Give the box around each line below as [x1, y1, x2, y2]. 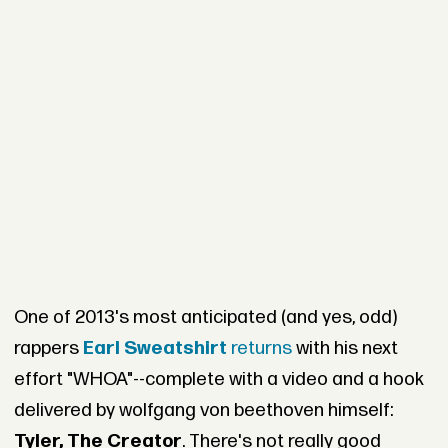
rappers [13, 337, 83, 361]
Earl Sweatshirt [82, 337, 227, 361]
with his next [295, 337, 398, 361]
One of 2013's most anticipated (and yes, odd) [13, 306, 397, 330]
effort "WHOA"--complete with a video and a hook [13, 368, 424, 392]
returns [226, 337, 296, 361]
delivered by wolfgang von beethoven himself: [13, 399, 394, 423]
